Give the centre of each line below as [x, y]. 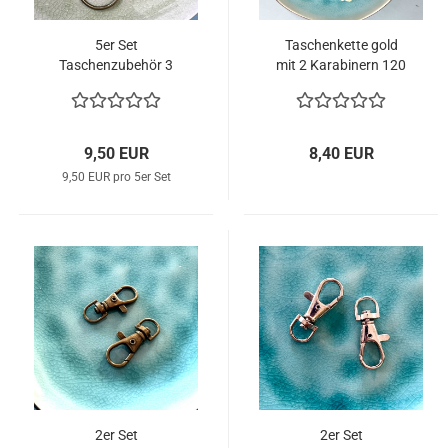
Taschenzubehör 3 [116, 65]
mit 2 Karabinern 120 [341, 65]
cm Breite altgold [116, 85]
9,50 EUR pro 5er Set [116, 177]
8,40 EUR [341, 153]
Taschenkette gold [341, 45]
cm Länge [341, 85]
